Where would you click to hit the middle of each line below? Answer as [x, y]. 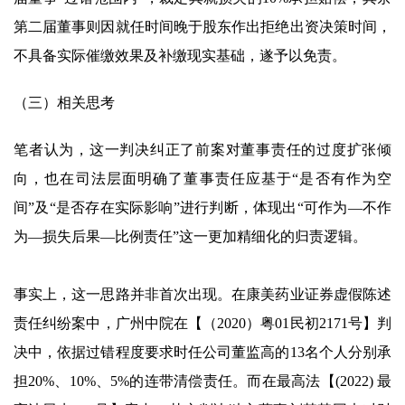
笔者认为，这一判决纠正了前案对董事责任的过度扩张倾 [202, 150]
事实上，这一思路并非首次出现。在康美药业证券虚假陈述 [202, 294]
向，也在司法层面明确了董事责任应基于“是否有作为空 [202, 179]
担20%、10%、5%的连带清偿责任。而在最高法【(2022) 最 [202, 381]
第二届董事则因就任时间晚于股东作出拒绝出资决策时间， [202, 27]
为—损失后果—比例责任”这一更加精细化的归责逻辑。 [190, 236]
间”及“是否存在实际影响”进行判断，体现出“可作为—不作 [202, 207]
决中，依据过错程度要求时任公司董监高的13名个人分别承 [202, 352]
